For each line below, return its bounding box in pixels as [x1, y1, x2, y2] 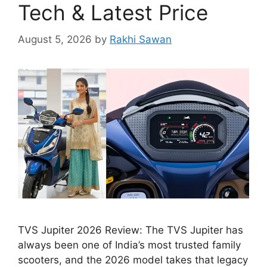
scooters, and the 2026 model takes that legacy [18, 253, 248, 266]
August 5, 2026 [18, 33, 92, 45]
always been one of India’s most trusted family [18, 238, 241, 251]
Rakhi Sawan [110, 33, 172, 45]
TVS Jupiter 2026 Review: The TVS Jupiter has [18, 223, 243, 236]
